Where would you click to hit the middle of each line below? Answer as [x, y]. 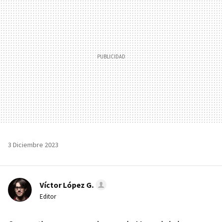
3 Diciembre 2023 [33, 145]
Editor [48, 197]
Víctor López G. [67, 185]
